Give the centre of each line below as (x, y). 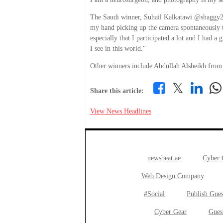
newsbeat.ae (164, 158)
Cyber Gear (170, 212)
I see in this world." (118, 49)
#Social (154, 194)
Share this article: (117, 91)
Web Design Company (172, 176)
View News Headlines (120, 111)
